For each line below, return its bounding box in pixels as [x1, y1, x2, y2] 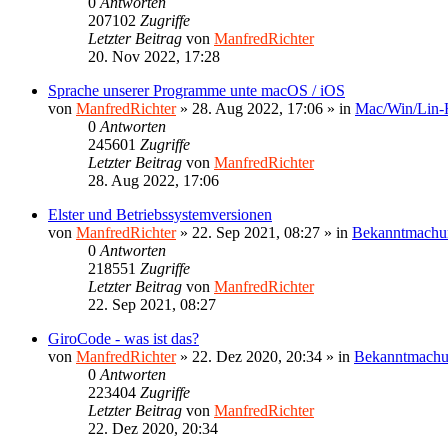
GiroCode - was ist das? [48, 329, 199, 347]
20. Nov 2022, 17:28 [88, 47, 220, 65]
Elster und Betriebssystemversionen [48, 205, 272, 223]
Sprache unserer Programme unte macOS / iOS [48, 81, 345, 99]
